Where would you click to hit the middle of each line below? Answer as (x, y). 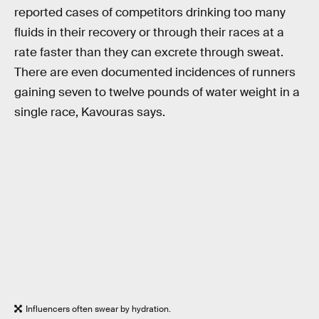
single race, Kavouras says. (90, 113)
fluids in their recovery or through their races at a (149, 33)
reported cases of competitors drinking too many (150, 13)
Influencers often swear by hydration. (98, 309)
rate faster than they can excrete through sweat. (149, 53)
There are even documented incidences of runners (155, 73)
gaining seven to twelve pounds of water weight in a (157, 93)
